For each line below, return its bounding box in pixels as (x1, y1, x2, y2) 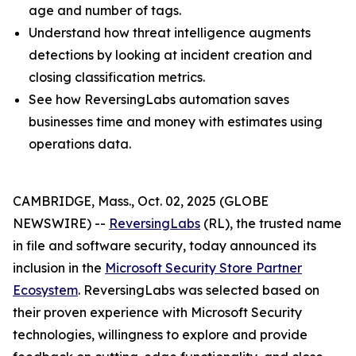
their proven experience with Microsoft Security (13, 304, 302, 320)
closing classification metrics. (29, 69, 205, 85)
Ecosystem (13, 282, 78, 298)
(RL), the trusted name (200, 215, 342, 231)
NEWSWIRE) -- (13, 215, 109, 231)
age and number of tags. (29, 2, 181, 18)
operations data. (29, 136, 131, 152)
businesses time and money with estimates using (29, 114, 323, 130)
